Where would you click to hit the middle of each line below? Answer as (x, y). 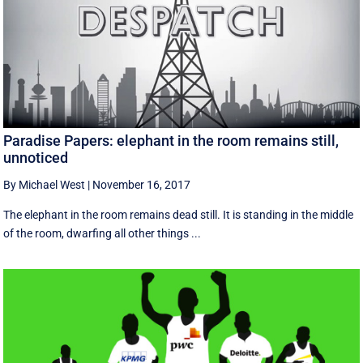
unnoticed (36, 157)
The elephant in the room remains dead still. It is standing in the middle (179, 214)
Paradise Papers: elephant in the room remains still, (171, 140)
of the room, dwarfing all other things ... (102, 233)
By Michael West (45, 184)
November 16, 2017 (142, 184)
